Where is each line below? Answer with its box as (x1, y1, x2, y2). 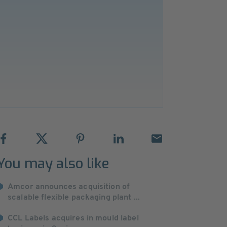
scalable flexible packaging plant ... (8, 194, 140, 202)
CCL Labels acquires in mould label (8, 214, 139, 222)
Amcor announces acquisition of (8, 183, 130, 191)
